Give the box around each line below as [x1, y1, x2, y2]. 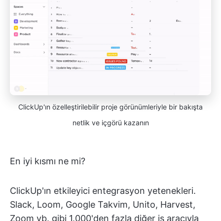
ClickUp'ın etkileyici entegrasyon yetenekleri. [10, 185, 196, 196]
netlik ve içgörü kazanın [72, 118, 149, 127]
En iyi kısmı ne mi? [10, 155, 85, 166]
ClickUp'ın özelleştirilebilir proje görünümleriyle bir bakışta [18, 102, 203, 111]
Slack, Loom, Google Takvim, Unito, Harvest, [10, 199, 195, 210]
